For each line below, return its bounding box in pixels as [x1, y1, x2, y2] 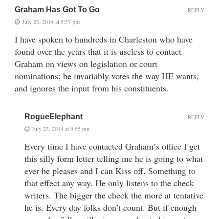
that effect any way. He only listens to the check [24, 176, 194, 189]
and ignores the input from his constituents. [15, 82, 169, 94]
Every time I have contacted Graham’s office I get [24, 140, 200, 152]
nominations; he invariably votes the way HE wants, [15, 69, 199, 82]
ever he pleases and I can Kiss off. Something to [24, 164, 196, 176]
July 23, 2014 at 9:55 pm [32, 124, 89, 132]
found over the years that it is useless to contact [15, 45, 181, 57]
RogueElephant [24, 112, 83, 121]
